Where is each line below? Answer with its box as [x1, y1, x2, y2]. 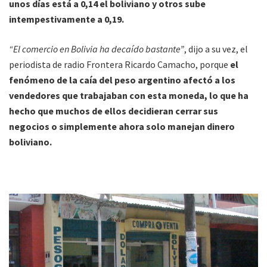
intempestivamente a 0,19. [9, 13, 124, 26]
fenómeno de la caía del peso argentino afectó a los [9, 74, 235, 86]
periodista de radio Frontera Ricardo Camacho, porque [9, 58, 228, 71]
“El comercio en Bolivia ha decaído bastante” [9, 43, 184, 55]
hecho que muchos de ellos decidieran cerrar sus [9, 105, 218, 117]
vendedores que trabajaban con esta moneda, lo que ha [9, 89, 249, 102]
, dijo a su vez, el [184, 43, 248, 55]
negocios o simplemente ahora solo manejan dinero [9, 120, 235, 133]
